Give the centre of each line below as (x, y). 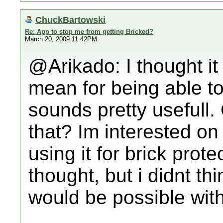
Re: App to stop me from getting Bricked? (89, 32)
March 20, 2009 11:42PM (61, 39)
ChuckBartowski (70, 20)
